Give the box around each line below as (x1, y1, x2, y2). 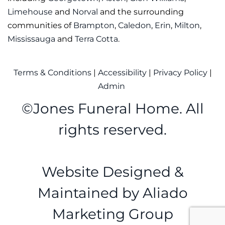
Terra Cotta (75, 34, 118, 44)
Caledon (118, 20, 151, 30)
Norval (72, 7, 98, 17)
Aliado (142, 184, 188, 201)
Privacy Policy (153, 67, 207, 77)
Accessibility (97, 67, 147, 77)
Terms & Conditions (13, 67, 93, 77)
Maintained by (37, 184, 143, 201)
